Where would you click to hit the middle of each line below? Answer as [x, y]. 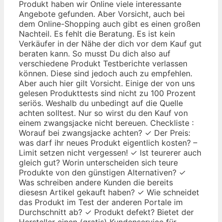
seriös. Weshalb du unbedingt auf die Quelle [101, 103]
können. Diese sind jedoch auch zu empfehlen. [106, 73]
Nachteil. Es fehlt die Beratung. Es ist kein [97, 33]
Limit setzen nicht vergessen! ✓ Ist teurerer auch [110, 152]
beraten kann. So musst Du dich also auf [95, 53]
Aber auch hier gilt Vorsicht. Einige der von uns [107, 83]
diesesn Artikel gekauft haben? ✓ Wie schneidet [109, 192]
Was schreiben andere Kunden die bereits [96, 182]
